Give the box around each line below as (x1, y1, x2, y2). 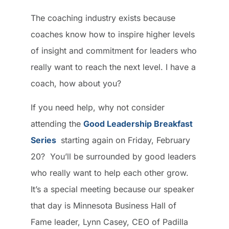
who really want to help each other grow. (31, 167, 189, 178)
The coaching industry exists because (31, 13, 175, 24)
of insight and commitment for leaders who (31, 45, 197, 56)
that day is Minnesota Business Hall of (31, 200, 176, 211)
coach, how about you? (31, 78, 121, 89)
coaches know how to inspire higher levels (31, 29, 195, 40)
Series (31, 134, 58, 145)
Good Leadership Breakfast (83, 118, 193, 129)
